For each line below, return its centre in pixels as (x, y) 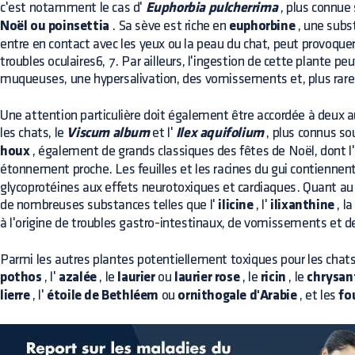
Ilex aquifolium (219, 134)
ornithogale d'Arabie (237, 296)
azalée (78, 278)
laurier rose (207, 278)
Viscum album (108, 134)
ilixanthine (302, 206)
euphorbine (262, 27)
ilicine (236, 206)
